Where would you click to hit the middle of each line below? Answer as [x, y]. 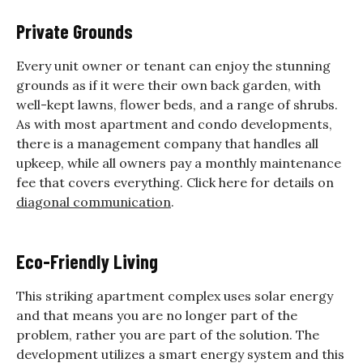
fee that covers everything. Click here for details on [175, 182]
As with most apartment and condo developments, [174, 124]
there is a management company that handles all [167, 143]
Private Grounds [75, 31]
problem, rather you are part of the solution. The [168, 334]
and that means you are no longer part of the [157, 315]
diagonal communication [94, 201]
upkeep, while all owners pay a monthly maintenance [179, 162]
